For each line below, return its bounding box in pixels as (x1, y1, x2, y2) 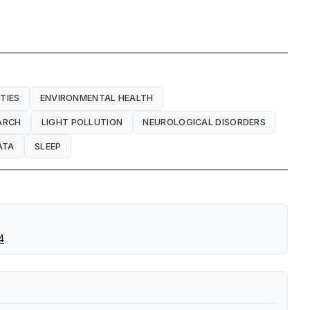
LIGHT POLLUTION (41, 116, 123, 127)
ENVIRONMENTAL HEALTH (39, 93, 154, 104)
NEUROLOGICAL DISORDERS (143, 116, 266, 127)
